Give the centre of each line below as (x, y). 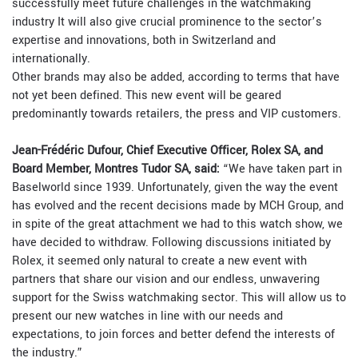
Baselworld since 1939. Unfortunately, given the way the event (175, 187)
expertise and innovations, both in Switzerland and (144, 40)
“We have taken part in (282, 169)
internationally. (51, 59)
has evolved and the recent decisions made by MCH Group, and (178, 206)
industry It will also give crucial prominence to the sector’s (167, 22)
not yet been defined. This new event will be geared (147, 95)
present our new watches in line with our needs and (147, 316)
